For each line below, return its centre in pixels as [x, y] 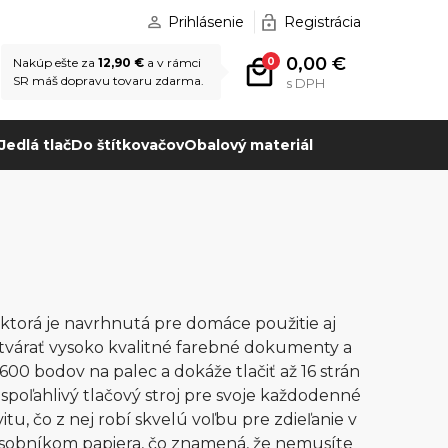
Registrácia [322, 22]
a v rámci [172, 62]
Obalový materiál [248, 145]
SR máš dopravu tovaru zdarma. [108, 80]
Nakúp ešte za [55, 62]
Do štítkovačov [127, 145]
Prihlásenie [206, 22]
